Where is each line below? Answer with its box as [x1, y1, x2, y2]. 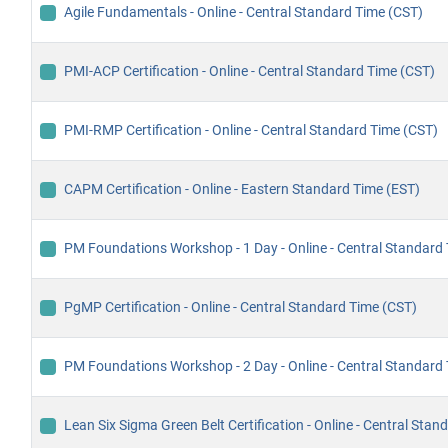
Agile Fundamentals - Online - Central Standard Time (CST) [64, 4, 423, 21]
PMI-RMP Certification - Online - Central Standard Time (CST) [64, 122, 438, 139]
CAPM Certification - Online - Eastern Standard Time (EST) [64, 181, 420, 198]
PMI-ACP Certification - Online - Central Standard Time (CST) [64, 63, 435, 80]
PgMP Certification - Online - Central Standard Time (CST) [64, 299, 417, 316]
